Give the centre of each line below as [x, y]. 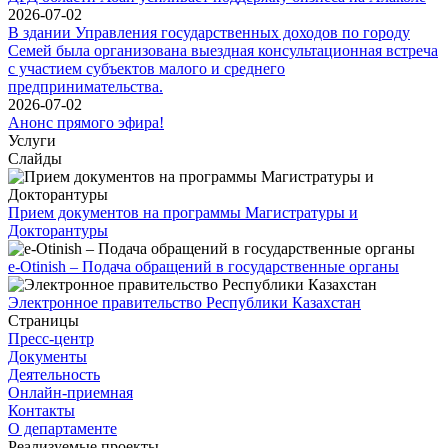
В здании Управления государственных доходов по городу [209, 32]
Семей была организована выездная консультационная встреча [223, 50]
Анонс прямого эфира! [86, 122]
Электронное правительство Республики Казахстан [184, 302]
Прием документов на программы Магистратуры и [183, 212]
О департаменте [62, 428]
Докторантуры [58, 230]
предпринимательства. [85, 86]
